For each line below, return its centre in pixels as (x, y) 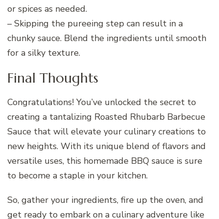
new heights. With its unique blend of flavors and (107, 146)
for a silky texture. (44, 53)
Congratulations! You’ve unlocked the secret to (102, 102)
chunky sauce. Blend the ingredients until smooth (107, 38)
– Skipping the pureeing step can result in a (95, 23)
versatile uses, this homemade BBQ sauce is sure (105, 161)
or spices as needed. (47, 9)
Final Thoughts (53, 78)
